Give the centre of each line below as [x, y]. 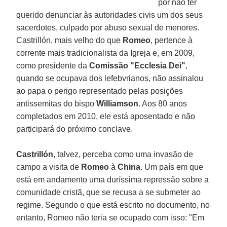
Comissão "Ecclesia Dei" [138, 65]
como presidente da [53, 65]
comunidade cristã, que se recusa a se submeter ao [109, 192]
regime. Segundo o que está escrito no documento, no [113, 205]
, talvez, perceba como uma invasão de [123, 154]
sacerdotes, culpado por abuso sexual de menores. [108, 27]
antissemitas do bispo [56, 103]
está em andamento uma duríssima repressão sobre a [113, 179]
